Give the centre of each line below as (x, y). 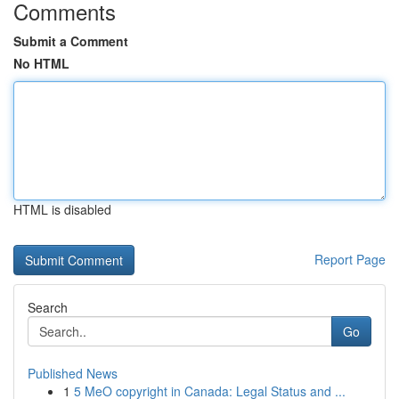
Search (48, 307)
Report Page (350, 259)
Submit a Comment (71, 41)
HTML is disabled (62, 209)
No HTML (41, 63)
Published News (73, 373)
